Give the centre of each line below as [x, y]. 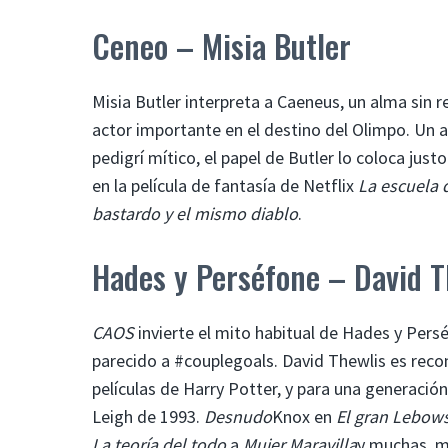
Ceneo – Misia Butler [221, 45]
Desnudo [238, 416]
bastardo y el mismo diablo [195, 213]
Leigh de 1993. [148, 416]
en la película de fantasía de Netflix [225, 185]
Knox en [304, 416]
